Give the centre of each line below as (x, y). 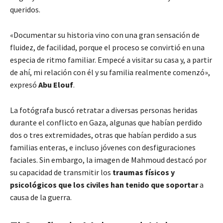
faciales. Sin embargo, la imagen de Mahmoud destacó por (108, 160)
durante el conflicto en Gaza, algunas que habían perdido (106, 123)
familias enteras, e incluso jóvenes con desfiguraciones (103, 148)
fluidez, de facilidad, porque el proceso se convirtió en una (107, 48)
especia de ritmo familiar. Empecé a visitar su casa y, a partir (111, 60)
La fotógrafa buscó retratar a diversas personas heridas (104, 110)
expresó (24, 85)
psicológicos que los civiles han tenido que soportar (104, 185)
